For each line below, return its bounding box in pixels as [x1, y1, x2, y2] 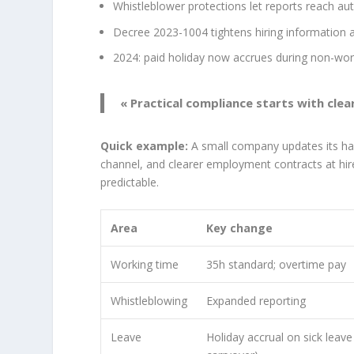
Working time [111, 256, 179, 272]
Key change [206, 220, 273, 235]
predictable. [100, 175, 160, 190]
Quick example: [100, 138, 189, 154]
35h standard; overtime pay [206, 256, 347, 272]
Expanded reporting [206, 292, 307, 308]
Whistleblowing [111, 292, 188, 308]
